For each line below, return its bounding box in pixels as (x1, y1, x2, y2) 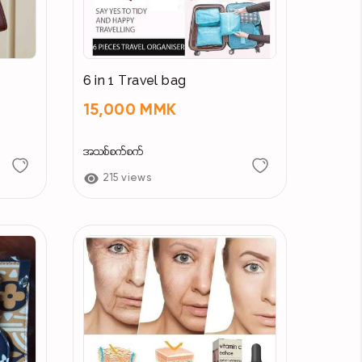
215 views (102, 173, 152, 184)
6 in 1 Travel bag (82, 74, 187, 90)
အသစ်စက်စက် (82, 145, 144, 160)
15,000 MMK (82, 103, 177, 120)
